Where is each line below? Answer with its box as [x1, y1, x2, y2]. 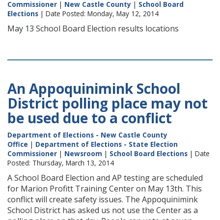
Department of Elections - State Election [35, 139, 178, 149]
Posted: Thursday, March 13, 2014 [7, 158, 114, 167]
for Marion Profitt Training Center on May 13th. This [7, 183, 202, 194]
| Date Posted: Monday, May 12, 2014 [38, 9, 159, 18]
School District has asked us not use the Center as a [7, 205, 198, 216]
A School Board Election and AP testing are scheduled [7, 172, 203, 183]
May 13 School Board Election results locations [7, 23, 179, 34]
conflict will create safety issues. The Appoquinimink [7, 194, 198, 205]
